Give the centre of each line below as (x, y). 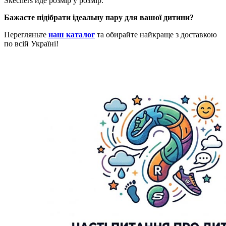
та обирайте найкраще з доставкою (156, 34)
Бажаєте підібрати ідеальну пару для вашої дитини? (99, 17)
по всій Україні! (31, 43)
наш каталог (72, 34)
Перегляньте (26, 34)
